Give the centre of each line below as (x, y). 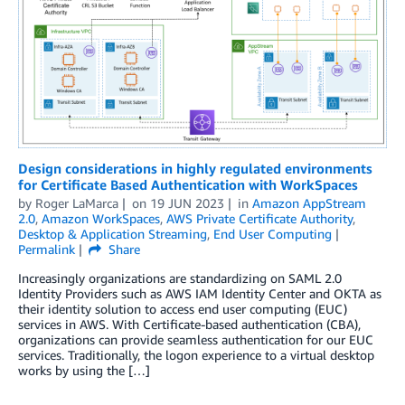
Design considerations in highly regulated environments (195, 168)
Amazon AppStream (309, 202)
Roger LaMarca (77, 202)
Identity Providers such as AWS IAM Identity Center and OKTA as (200, 293)
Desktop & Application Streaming (113, 233)
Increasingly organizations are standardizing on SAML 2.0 (180, 278)
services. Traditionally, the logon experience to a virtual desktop (196, 354)
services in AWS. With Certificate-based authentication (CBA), (189, 324)
